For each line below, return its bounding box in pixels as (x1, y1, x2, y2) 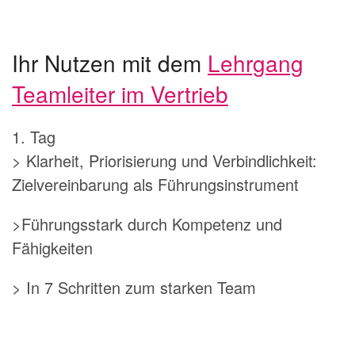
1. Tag (12, 124, 55, 148)
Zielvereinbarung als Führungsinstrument (12, 172, 299, 196)
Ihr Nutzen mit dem (12, 46, 208, 78)
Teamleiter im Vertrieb (12, 77, 228, 109)
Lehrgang (208, 46, 303, 78)
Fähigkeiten (12, 235, 93, 259)
